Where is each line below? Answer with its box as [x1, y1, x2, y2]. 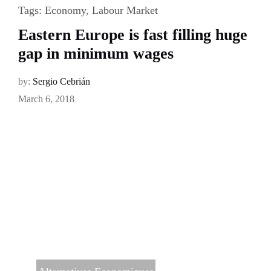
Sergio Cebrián [32, 76, 90, 87]
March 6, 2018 [18, 94, 74, 105]
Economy [44, 4, 86, 17]
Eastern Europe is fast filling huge [18, 26, 247, 44]
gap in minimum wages [18, 45, 174, 63]
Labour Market [91, 4, 158, 17]
